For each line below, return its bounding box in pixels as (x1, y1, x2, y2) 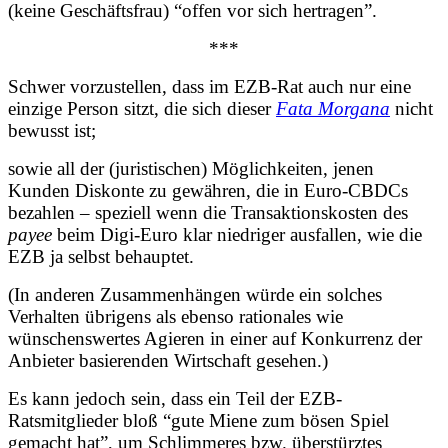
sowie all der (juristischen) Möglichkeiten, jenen (8, 157, 374, 179)
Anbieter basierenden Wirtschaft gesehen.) (8, 349, 328, 371)
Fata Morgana (276, 97, 390, 119)
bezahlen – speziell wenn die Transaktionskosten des (8, 201, 408, 223)
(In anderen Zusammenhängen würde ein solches (8, 283, 382, 305)
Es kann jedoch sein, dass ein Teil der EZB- (8, 387, 342, 409)
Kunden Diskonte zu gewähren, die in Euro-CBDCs (8, 179, 408, 201)
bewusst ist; (8, 119, 96, 141)
